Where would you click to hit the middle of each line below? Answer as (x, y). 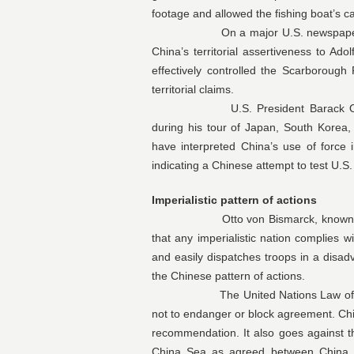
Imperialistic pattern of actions (234, 200)
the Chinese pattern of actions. (228, 276)
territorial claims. (193, 90)
